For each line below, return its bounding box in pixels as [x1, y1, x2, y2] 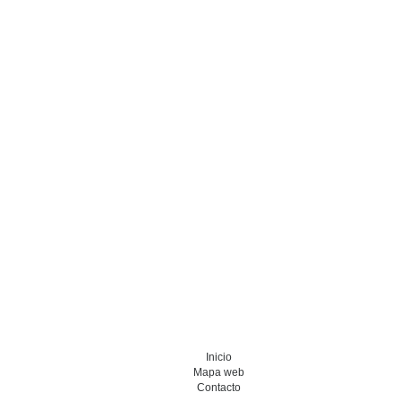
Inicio [205, 350, 232, 363]
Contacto [196, 380, 241, 394]
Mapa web [192, 365, 244, 379]
